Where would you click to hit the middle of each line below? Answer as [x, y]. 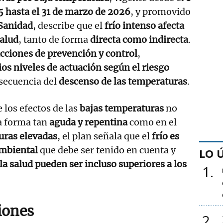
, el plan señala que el [105, 136]
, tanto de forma [54, 39]
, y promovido [161, 11]
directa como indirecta [139, 39]
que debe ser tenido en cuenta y [107, 150]
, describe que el [69, 25]
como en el [152, 122]
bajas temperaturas [122, 108]
